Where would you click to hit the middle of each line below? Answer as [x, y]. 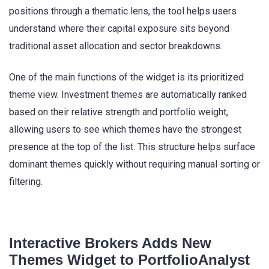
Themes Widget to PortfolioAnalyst [129, 259]
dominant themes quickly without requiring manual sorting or [134, 165]
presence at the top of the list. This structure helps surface [132, 147]
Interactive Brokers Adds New [110, 243]
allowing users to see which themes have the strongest [125, 130]
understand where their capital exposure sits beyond [119, 29]
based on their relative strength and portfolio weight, [119, 112]
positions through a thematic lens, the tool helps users [123, 11]
